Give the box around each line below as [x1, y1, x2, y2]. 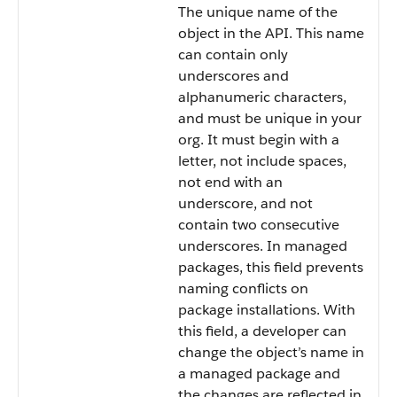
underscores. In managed [178, 237, 347, 255]
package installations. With [178, 300, 355, 319]
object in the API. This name [178, 24, 364, 43]
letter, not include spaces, [178, 152, 346, 170]
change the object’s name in [178, 343, 364, 362]
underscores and [178, 66, 289, 85]
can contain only [178, 45, 288, 64]
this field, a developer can [178, 322, 346, 340]
